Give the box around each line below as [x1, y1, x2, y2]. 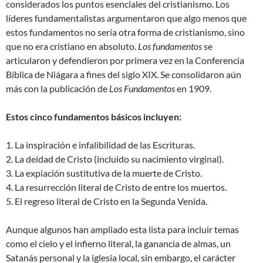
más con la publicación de [6, 83, 109, 95]
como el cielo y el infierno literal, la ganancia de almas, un [6, 238, 231, 249]
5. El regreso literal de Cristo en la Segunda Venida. [6, 195, 207, 207]
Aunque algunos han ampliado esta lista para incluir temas [6, 224, 239, 235]
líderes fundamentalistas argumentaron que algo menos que [6, 12, 247, 24]
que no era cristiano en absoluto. [6, 41, 138, 52]
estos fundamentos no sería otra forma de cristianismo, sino [6, 26, 245, 38]
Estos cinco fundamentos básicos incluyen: [6, 111, 181, 123]
